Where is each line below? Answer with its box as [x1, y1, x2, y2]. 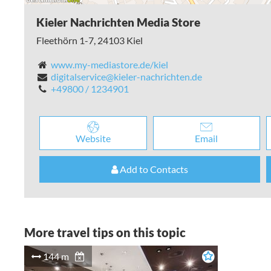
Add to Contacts [118, 163, 189, 175]
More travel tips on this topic [24, 225, 186, 240]
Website [75, 132, 111, 145]
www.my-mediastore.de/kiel [50, 59, 168, 71]
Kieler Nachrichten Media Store [36, 15, 200, 29]
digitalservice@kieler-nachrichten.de [50, 71, 202, 83]
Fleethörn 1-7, [36, 34, 97, 47]
